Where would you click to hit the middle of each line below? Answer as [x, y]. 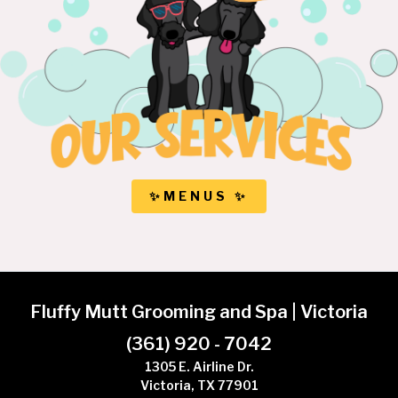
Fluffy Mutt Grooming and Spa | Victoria [199, 312]
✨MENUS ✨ [199, 196]
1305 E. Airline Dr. [199, 367]
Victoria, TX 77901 [199, 386]
